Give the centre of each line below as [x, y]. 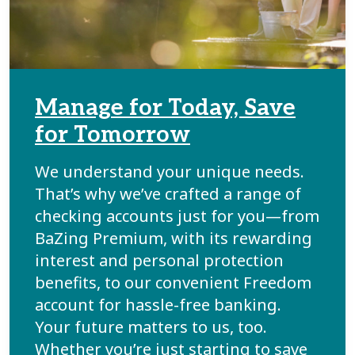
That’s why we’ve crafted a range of [168, 193]
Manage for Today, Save [165, 107]
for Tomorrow [113, 134]
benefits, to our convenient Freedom [173, 282]
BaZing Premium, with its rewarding [174, 238]
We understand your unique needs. [170, 171]
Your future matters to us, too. [151, 326]
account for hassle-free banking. [158, 304]
